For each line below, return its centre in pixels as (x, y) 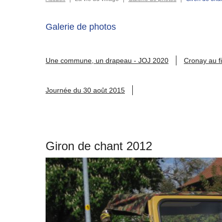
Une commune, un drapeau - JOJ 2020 (107, 60)
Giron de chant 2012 (99, 146)
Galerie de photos (81, 27)
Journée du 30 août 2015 (85, 90)
